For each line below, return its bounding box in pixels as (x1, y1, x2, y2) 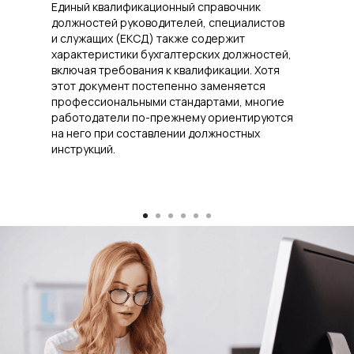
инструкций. (51, 141, 115, 157)
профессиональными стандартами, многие (51, 94, 284, 110)
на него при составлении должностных (51, 126, 260, 141)
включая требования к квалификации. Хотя (51, 62, 280, 78)
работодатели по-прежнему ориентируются (51, 110, 293, 126)
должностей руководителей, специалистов (51, 15, 284, 31)
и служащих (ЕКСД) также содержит (51, 31, 245, 47)
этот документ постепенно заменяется (51, 78, 265, 94)
